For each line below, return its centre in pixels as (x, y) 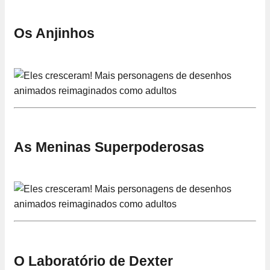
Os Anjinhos (54, 33)
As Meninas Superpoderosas (109, 147)
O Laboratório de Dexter (93, 261)
